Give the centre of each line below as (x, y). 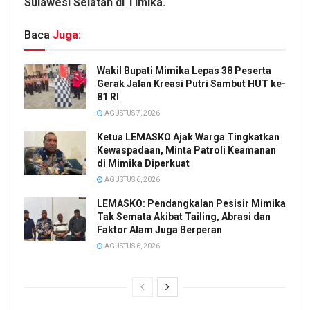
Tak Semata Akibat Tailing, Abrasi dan (184, 217)
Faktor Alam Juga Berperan (159, 230)
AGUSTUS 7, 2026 (131, 113)
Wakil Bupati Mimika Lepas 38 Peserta (184, 71)
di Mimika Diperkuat (143, 164)
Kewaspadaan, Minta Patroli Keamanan (186, 151)
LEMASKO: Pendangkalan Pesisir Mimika (191, 204)
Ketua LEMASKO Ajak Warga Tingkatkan (188, 137)
